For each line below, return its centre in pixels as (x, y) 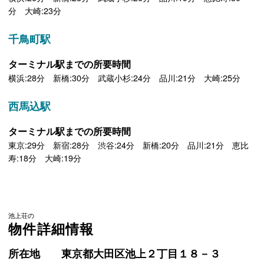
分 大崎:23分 (35, 10)
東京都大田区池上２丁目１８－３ (141, 253)
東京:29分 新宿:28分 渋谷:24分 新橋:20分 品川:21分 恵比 (129, 145)
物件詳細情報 (51, 229)
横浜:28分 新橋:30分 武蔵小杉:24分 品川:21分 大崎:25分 (125, 77)
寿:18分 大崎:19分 (45, 158)
